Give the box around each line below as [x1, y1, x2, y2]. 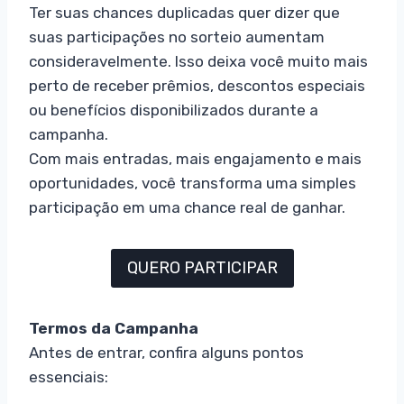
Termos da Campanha [29, 318, 198, 337]
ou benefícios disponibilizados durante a [29, 101, 318, 120]
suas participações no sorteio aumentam [29, 28, 325, 47]
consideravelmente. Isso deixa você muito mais [29, 52, 368, 71]
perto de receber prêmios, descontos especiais [29, 77, 365, 96]
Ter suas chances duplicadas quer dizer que [29, 4, 340, 23]
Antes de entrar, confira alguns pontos [29, 343, 304, 362]
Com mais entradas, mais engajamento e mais [29, 150, 362, 169]
